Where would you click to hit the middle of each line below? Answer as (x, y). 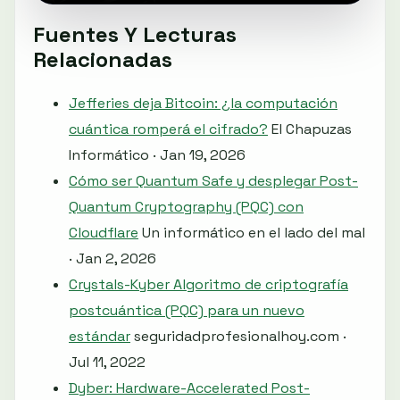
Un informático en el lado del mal (254, 232)
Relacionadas (103, 59)
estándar (100, 336)
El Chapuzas (312, 129)
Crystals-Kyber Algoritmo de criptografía (208, 284)
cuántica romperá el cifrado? (168, 129)
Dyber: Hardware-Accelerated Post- (189, 387)
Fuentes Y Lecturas (135, 34)
